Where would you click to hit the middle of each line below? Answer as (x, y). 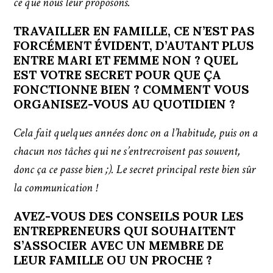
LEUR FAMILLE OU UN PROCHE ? (113, 260)
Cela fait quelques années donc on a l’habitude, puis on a (136, 133)
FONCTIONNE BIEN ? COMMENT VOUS (132, 90)
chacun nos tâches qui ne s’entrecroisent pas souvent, (127, 151)
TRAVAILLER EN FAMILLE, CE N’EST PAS (134, 31)
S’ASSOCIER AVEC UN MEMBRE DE (119, 246)
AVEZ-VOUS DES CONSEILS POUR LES (129, 216)
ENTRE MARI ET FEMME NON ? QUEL (126, 60)
